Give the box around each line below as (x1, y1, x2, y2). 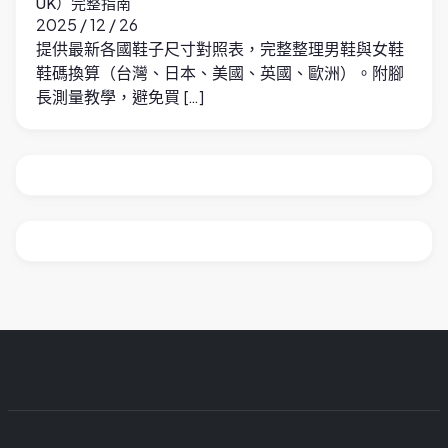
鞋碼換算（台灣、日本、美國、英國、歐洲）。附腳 (36, 61, 404, 83)
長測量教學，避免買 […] (36, 85, 204, 107)
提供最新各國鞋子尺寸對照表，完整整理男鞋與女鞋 (36, 37, 404, 59)
